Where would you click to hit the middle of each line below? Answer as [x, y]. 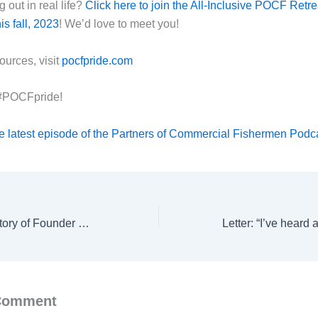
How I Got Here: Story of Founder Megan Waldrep [84, 223]
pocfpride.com [97, 60]
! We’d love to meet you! [119, 24]
